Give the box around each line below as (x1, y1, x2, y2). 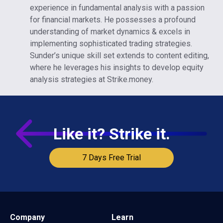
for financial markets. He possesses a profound (30, 15, 196, 25)
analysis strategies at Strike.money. (30, 75, 153, 85)
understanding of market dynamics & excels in (30, 27, 190, 37)
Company (10, 212, 45, 222)
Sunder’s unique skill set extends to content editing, (30, 51, 209, 61)
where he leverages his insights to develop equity (30, 63, 204, 73)
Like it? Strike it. (53, 124, 170, 143)
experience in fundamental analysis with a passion (30, 3, 205, 13)
